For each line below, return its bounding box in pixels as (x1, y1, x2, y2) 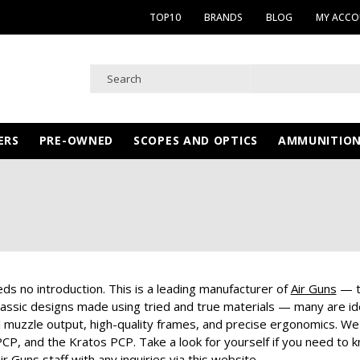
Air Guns (290, 280, 337, 297)
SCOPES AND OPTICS (133, 132, 258, 148)
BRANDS (203, 10, 243, 24)
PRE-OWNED (39, 132, 114, 148)
